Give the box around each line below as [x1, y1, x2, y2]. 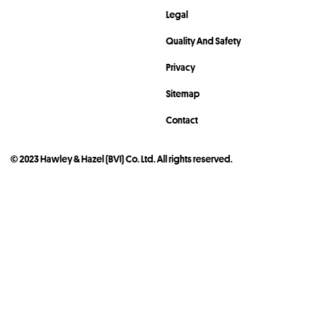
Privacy [166, 61, 195, 73]
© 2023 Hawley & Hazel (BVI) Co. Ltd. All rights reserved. [10, 153, 233, 165]
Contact [166, 114, 198, 126]
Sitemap [166, 87, 200, 99]
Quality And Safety [166, 35, 241, 47]
